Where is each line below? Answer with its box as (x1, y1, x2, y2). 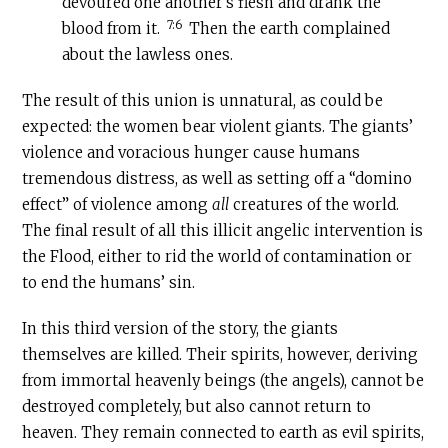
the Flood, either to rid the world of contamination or (22, 247, 413, 267)
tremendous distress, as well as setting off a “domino (22, 169, 413, 189)
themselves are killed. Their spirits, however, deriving (22, 345, 419, 365)
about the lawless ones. (62, 45, 234, 65)
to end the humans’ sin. (22, 273, 196, 293)
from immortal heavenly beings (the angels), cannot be (22, 371, 425, 391)
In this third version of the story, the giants (22, 319, 339, 339)
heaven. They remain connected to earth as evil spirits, (22, 423, 425, 443)
